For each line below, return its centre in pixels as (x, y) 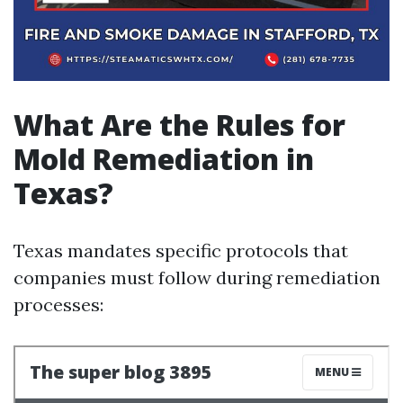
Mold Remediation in (164, 159)
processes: (58, 304)
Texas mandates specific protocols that (181, 251)
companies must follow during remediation (197, 278)
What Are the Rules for (179, 125)
